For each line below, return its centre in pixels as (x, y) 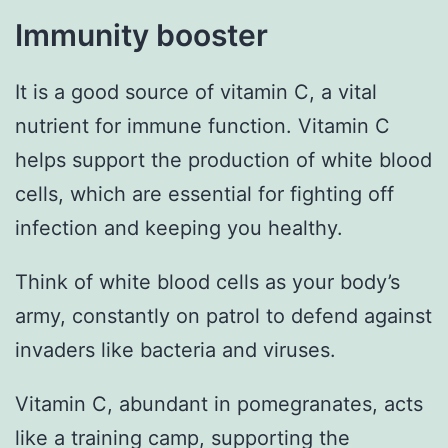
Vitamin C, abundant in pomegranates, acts (219, 403)
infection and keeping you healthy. (179, 227)
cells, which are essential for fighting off (204, 193)
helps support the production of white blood (223, 159)
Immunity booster (141, 34)
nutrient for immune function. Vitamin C (202, 125)
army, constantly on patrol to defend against (223, 315)
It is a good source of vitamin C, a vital (196, 91)
